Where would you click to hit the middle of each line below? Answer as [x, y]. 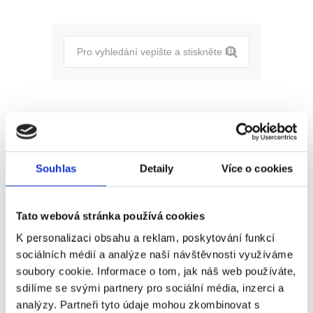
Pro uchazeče [82, 119]
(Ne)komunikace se [171, 281]
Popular [156, 240]
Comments [226, 240]
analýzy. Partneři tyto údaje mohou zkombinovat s [138, 305]
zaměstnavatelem [168, 298]
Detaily [156, 168]
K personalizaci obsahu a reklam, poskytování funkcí [146, 238]
